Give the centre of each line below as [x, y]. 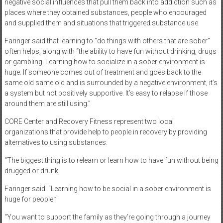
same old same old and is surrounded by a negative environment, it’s [111, 82]
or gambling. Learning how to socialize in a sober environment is [105, 61]
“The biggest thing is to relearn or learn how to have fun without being [111, 160]
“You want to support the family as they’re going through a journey [107, 217]
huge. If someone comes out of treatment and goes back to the [103, 72]
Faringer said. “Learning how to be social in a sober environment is [108, 188]
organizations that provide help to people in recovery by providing [106, 132]
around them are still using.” [47, 103]
